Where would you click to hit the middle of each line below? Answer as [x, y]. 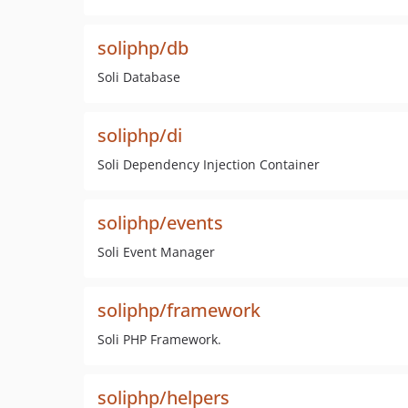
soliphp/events [160, 223]
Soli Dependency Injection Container [209, 164]
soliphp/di [140, 135]
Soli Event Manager [156, 252]
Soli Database [139, 77]
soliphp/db [143, 48]
